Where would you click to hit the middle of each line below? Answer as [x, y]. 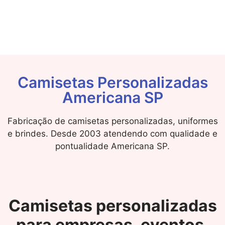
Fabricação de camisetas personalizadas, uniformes [113, 121]
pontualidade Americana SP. [113, 146]
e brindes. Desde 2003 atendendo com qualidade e [113, 133]
